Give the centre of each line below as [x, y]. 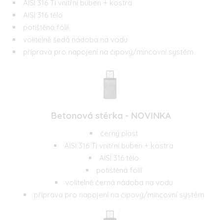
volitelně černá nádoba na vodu [119, 182]
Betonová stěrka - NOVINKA [110, 115]
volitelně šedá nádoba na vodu [75, 39]
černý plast [119, 133]
